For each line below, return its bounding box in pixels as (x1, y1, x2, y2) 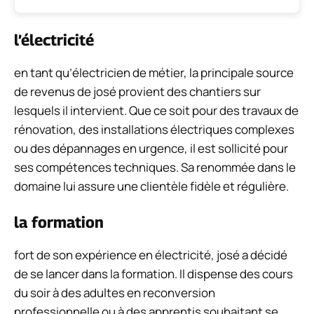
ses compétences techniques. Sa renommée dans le (14, 158, 296, 175)
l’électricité (14, 30, 94, 49)
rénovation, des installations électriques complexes (14, 121, 294, 137)
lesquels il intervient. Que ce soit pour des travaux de (14, 102, 299, 118)
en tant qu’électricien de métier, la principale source (14, 64, 294, 81)
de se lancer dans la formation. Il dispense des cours (14, 266, 293, 282)
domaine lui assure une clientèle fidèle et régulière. (14, 177, 289, 194)
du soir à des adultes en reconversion (14, 285, 215, 301)
